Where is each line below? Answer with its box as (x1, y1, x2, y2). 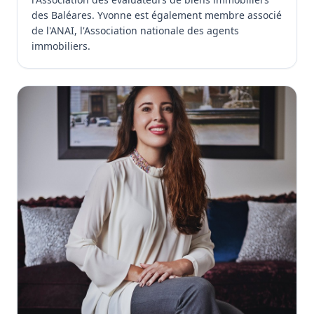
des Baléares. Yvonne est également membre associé (32, 8, 282, 22)
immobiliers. (32, 39, 90, 53)
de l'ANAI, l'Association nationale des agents (32, 24, 239, 37)
